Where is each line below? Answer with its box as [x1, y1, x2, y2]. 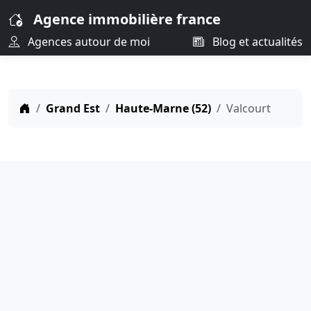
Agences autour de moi [25, 34, 150, 49]
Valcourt [226, 101, 271, 116]
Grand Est [46, 101, 100, 116]
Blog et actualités [210, 34, 303, 49]
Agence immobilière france [33, 10, 221, 28]
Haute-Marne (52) [115, 101, 211, 116]
